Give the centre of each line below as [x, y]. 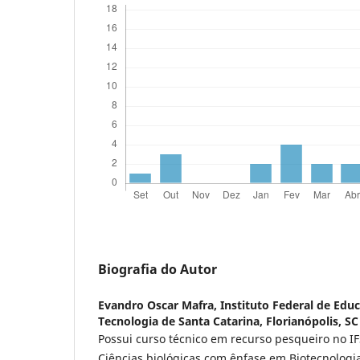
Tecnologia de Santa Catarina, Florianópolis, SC [228, 321]
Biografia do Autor [157, 270]
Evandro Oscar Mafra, [159, 305]
